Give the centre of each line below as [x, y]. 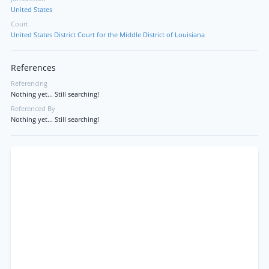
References [33, 68]
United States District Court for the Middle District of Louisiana [108, 35]
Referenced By [33, 109]
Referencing [29, 83]
